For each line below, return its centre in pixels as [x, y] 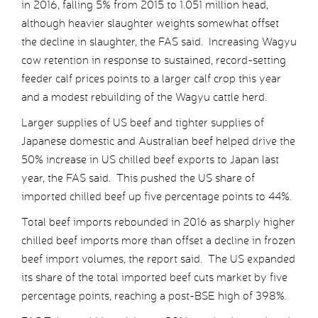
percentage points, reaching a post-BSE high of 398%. [154, 296]
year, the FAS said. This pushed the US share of [138, 178]
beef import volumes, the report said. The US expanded [158, 259]
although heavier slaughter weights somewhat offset [150, 23]
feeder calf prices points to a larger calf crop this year [151, 79]
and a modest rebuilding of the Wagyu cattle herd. [144, 97]
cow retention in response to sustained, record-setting [154, 60]
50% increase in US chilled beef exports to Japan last [150, 160]
